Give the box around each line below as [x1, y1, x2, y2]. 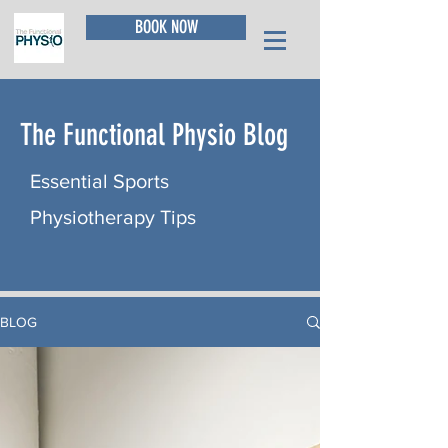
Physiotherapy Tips [30, 206, 201, 228]
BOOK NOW [134, 16, 198, 38]
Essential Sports [30, 170, 169, 192]
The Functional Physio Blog [20, 117, 288, 153]
